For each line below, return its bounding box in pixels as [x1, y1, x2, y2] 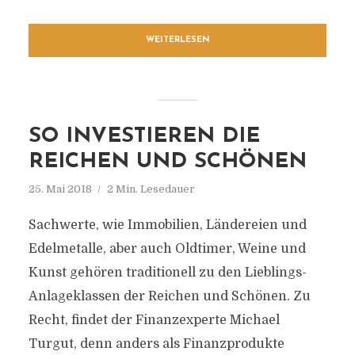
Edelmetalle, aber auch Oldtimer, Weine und [28, 242, 306, 256]
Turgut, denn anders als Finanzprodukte [28, 337, 284, 351]
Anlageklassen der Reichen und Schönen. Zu [28, 289, 311, 303]
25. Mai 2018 [28, 183, 92, 195]
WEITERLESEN [145, 36, 210, 44]
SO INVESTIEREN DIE [28, 126, 260, 147]
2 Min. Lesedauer [106, 183, 195, 195]
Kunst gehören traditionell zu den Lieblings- [28, 265, 307, 280]
